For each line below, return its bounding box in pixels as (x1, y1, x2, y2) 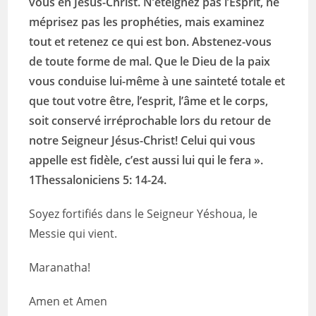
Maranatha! (29, 260, 91, 275)
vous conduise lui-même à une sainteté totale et (29, 73, 286, 89)
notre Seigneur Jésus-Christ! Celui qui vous (29, 133, 256, 148)
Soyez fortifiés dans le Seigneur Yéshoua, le (29, 206, 258, 221)
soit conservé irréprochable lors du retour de (29, 113, 272, 128)
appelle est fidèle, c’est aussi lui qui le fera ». (29, 152, 264, 168)
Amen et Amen (29, 293, 108, 309)
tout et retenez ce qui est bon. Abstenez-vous (29, 34, 272, 49)
